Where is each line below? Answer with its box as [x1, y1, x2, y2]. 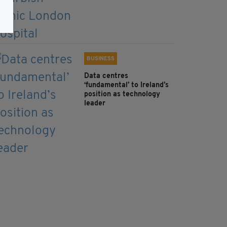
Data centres [84, 72, 128, 81]
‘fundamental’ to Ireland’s [84, 82, 169, 90]
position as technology [84, 91, 160, 99]
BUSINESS [87, 56, 115, 62]
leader [84, 100, 105, 108]
